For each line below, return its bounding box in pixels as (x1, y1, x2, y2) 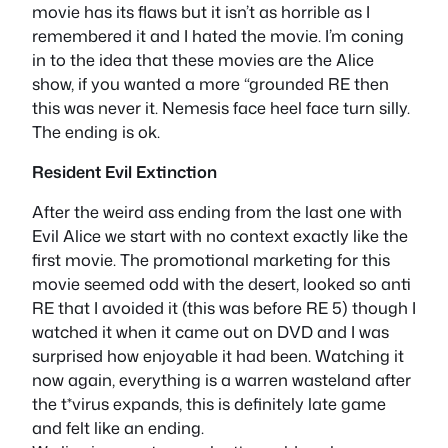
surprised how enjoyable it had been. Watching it (32, 344, 404, 368)
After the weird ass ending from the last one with (32, 200, 402, 224)
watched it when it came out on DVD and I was (32, 320, 389, 344)
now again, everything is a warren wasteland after (32, 368, 411, 392)
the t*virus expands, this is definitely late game (32, 392, 386, 416)
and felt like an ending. (32, 416, 204, 440)
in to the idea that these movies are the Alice (32, 47, 374, 71)
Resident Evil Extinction (32, 160, 217, 184)
